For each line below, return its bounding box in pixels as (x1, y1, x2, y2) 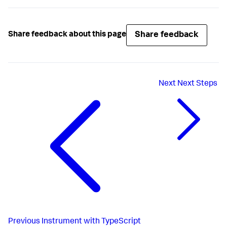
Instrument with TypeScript (42, 217, 141, 226)
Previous (8, 217, 40, 226)
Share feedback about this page (8, 31, 126, 40)
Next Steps (177, 80, 217, 88)
